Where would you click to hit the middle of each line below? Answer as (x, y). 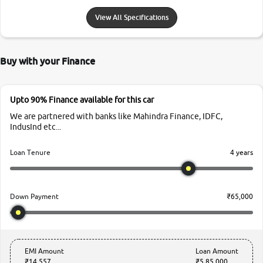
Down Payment (34, 196)
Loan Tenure (30, 152)
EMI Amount (44, 251)
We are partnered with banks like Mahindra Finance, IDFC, (116, 116)
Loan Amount (217, 251)
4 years (242, 152)
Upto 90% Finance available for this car (82, 100)
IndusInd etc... (36, 127)
